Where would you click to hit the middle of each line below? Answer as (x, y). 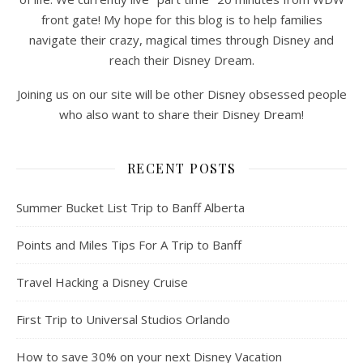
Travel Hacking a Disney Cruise (102, 282)
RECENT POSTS (181, 168)
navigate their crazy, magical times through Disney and (181, 39)
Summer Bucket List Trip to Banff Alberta (130, 207)
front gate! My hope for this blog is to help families (181, 19)
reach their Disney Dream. (181, 60)
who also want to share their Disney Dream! (181, 114)
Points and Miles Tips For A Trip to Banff (129, 244)
